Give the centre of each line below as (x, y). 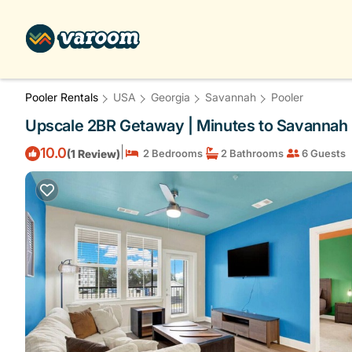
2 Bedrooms (170, 153)
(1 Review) (93, 153)
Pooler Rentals (63, 97)
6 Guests (323, 153)
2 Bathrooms (251, 153)
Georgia (170, 97)
